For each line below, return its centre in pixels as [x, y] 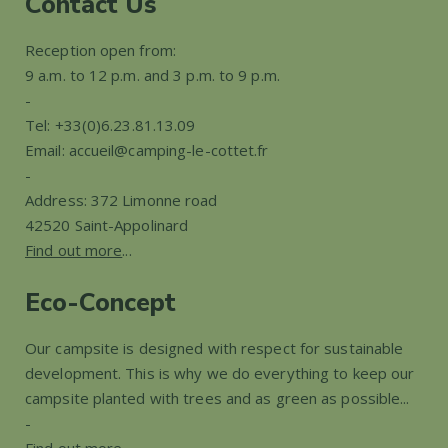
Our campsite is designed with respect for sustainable [214, 348]
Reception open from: [100, 50]
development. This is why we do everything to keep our [220, 373]
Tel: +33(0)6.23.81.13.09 [110, 125]
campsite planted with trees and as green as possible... [217, 398]
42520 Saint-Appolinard [107, 225]
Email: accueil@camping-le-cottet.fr [147, 150]
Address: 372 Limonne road [121, 200]
